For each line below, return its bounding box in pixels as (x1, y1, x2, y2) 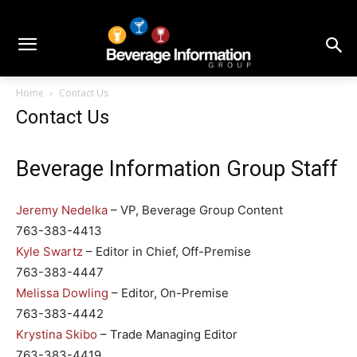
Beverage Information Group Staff (16, 156, 338, 182)
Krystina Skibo (16, 327, 97, 343)
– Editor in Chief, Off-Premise (83, 244, 251, 260)
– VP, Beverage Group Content (108, 202, 283, 218)
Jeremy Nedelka (16, 202, 108, 218)
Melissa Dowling (16, 285, 108, 301)
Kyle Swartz (16, 244, 83, 260)
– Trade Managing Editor (97, 327, 237, 343)
